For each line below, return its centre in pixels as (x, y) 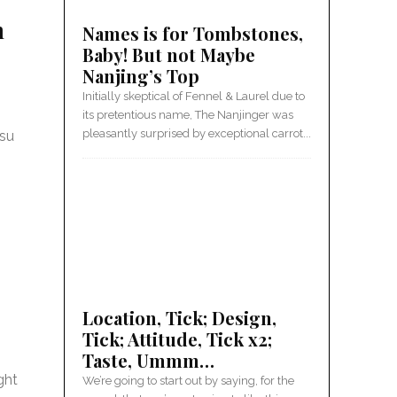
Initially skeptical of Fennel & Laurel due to (194, 96)
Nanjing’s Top (141, 76)
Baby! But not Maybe (169, 54)
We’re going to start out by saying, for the (188, 381)
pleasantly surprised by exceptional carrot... (197, 133)
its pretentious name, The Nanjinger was (188, 115)
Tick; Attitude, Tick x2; (177, 339)
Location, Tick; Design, (179, 318)
